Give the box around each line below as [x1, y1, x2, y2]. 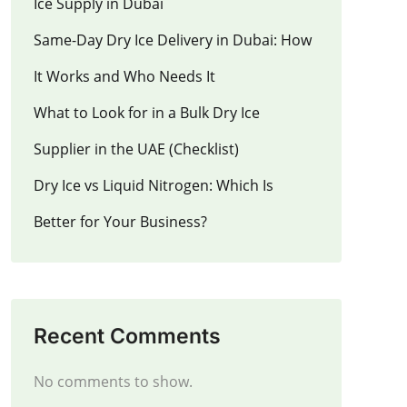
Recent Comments [34, 323, 221, 349]
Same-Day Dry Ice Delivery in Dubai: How [34, 29, 312, 50]
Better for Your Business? [34, 211, 207, 232]
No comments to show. [34, 371, 193, 392]
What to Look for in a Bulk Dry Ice [34, 102, 260, 123]
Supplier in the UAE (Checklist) [34, 138, 239, 159]
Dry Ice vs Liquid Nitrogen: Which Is [34, 174, 273, 195]
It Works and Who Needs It [34, 65, 215, 86]
